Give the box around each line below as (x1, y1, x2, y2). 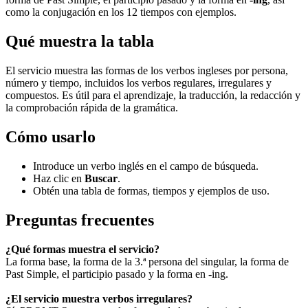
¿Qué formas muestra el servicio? (5, 243, 159, 255)
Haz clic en (33, 172, 85, 184)
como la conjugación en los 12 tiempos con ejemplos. (5, 6, 236, 19)
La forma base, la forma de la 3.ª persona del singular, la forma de (5, 255, 289, 267)
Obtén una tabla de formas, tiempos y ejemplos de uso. (33, 184, 269, 197)
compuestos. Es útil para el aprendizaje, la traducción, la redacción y (5, 89, 300, 101)
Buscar (85, 172, 118, 184)
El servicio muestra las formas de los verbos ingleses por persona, (5, 64, 288, 76)
